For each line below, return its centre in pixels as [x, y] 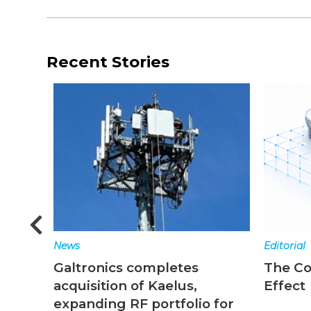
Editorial [285, 246]
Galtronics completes [126, 268]
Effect [285, 286]
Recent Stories [108, 61]
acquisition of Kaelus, [126, 286]
